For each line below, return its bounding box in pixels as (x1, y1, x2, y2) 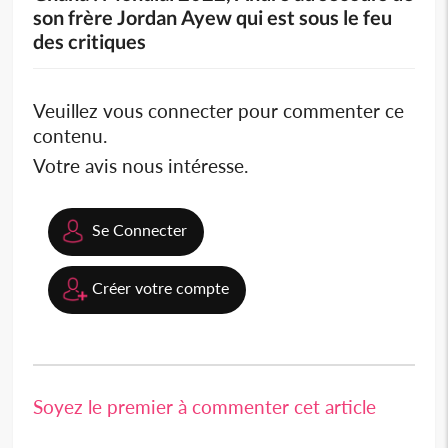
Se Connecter (92, 220, 188, 240)
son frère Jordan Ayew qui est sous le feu (33, 5, 393, 30)
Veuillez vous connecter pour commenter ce (33, 99, 405, 123)
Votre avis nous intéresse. (33, 154, 249, 178)
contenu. (33, 124, 108, 148)
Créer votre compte (92, 278, 230, 298)
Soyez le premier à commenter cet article (33, 395, 377, 419)
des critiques (33, 29, 147, 54)
